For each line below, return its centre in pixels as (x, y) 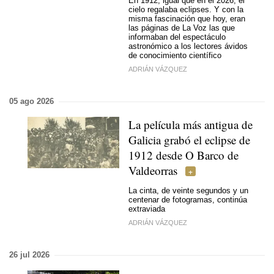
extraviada (147, 209)
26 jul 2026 (29, 255)
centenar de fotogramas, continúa (188, 199)
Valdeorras (153, 170)
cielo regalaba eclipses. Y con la (186, 9)
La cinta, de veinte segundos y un (188, 190)
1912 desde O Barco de (183, 155)
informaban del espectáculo (177, 37)
